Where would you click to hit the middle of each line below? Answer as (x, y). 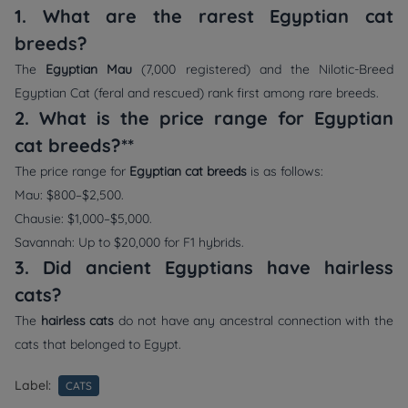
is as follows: (289, 172)
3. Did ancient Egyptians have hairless (204, 268)
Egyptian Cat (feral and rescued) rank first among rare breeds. (200, 93)
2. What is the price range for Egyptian (204, 118)
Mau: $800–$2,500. (73, 195)
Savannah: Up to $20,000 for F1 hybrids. (133, 243)
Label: (33, 386)
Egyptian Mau (89, 70)
